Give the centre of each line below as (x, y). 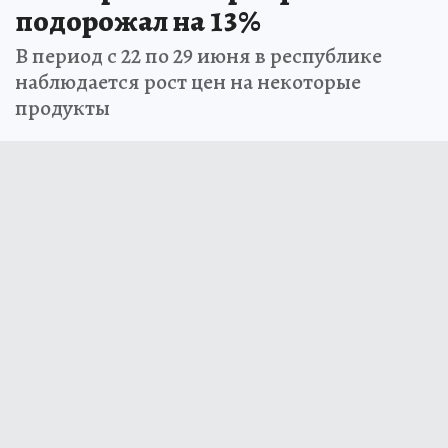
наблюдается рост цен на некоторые (188, 81)
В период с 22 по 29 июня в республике (198, 55)
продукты (62, 107)
